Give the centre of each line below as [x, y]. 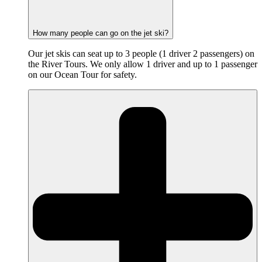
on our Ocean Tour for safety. [82, 74]
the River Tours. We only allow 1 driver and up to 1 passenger [143, 64]
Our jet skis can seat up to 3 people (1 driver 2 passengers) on [141, 53]
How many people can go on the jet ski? [101, 33]
